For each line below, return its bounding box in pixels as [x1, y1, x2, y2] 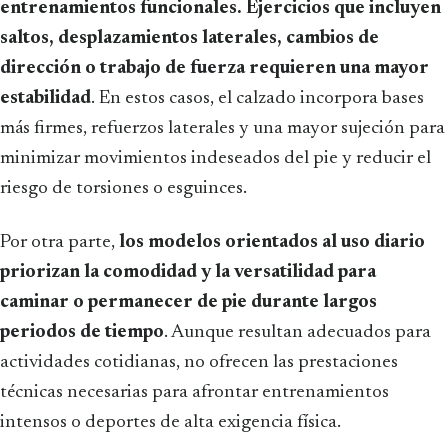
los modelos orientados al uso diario [119, 232, 425, 252]
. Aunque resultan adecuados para [164, 322, 431, 342]
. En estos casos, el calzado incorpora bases [91, 88, 424, 108]
